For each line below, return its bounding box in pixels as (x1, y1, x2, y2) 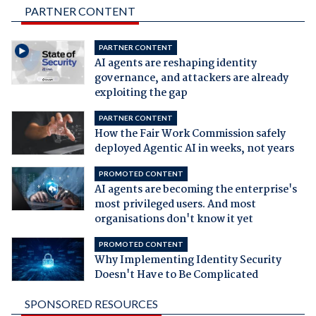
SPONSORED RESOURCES (24, 296, 158, 310)
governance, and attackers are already (94, 69, 288, 87)
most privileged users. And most (94, 195, 256, 213)
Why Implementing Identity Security (94, 251, 281, 269)
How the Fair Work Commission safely (94, 125, 286, 142)
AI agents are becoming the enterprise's (94, 181, 297, 198)
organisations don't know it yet (94, 210, 253, 228)
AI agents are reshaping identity (94, 54, 257, 72)
